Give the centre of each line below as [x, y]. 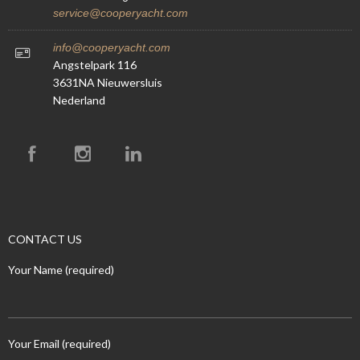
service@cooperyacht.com [121, 12]
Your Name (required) [61, 270]
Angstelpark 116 [95, 64]
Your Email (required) [59, 344]
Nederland [79, 100]
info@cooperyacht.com [112, 47]
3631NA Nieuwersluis [108, 82]
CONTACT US [45, 239]
